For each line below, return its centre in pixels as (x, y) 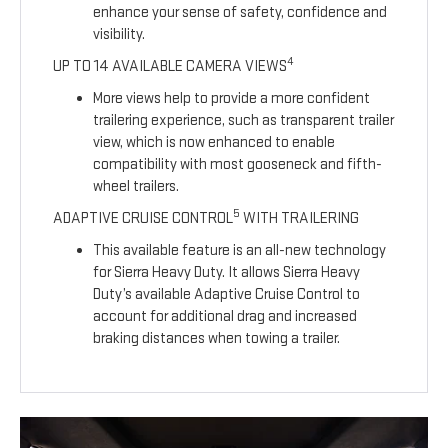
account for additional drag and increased (225, 317)
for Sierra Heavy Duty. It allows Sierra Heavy (227, 273)
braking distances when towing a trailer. (217, 339)
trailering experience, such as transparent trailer (244, 121)
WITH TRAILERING (300, 219)
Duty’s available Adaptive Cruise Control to (227, 295)
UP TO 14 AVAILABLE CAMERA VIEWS (170, 67)
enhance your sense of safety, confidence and (240, 13)
